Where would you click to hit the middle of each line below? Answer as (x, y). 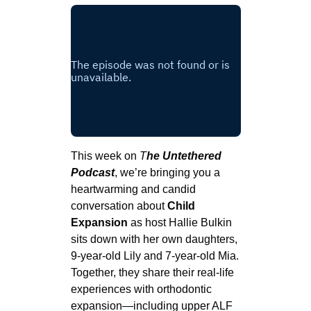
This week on (105, 155)
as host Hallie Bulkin (179, 222)
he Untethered (184, 155)
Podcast (92, 172)
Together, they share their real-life (152, 272)
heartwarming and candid (133, 189)
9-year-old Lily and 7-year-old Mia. (154, 255)
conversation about (119, 205)
